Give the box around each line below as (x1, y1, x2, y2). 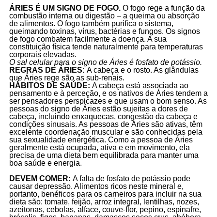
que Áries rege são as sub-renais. (9, 73, 126, 82)
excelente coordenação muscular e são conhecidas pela (9, 127, 202, 136)
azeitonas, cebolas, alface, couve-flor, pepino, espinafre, (9, 205, 201, 214)
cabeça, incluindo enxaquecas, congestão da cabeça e (9, 112, 198, 121)
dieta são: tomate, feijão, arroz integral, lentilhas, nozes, (9, 197, 199, 206)
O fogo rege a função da (120, 3, 205, 12)
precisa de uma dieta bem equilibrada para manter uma (9, 151, 199, 159)
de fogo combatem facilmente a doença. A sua (9, 34, 167, 43)
